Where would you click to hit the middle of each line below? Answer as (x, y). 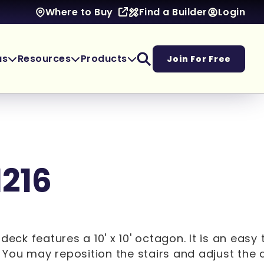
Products (104, 58)
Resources (44, 58)
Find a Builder (173, 12)
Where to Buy (79, 12)
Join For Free (199, 59)
